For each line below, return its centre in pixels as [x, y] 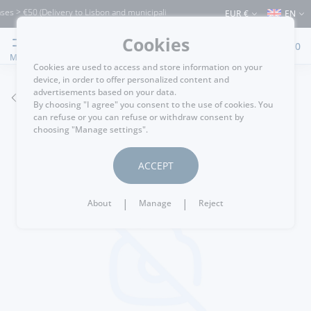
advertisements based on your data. [105, 92]
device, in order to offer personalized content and [131, 79]
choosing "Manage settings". [91, 129]
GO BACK [45, 98]
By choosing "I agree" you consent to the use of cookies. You [153, 104]
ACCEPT [155, 166]
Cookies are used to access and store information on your [148, 67]
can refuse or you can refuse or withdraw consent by [138, 117]
